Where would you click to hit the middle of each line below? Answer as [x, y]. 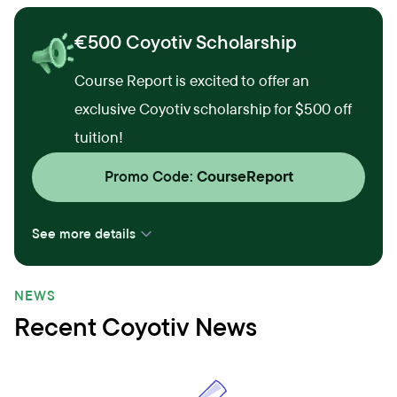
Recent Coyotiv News [136, 328]
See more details [84, 234]
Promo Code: [148, 177]
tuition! [99, 138]
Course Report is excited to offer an [192, 81]
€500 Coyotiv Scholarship [186, 43]
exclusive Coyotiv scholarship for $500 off [213, 109]
